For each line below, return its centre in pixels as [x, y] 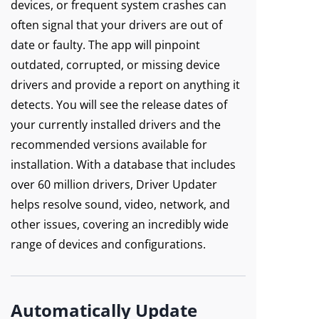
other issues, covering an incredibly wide [120, 224]
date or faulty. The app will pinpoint [105, 45]
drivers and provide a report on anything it [125, 85]
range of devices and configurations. [108, 244]
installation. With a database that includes [123, 164]
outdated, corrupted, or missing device [115, 65]
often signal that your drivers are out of [116, 25]
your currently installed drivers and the [116, 125]
